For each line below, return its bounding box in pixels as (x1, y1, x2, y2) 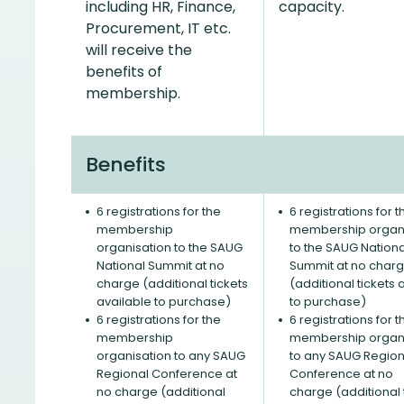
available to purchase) (96, 293, 231, 310)
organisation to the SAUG (96, 239, 243, 256)
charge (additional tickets (96, 275, 248, 292)
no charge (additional (96, 383, 225, 400)
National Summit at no (96, 257, 225, 274)
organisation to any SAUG (96, 347, 245, 364)
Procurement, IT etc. (86, 18, 231, 39)
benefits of (86, 61, 162, 82)
